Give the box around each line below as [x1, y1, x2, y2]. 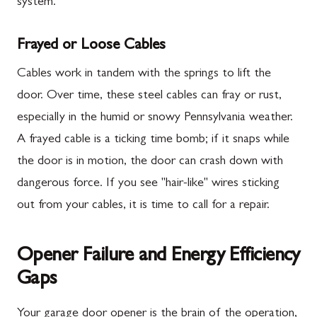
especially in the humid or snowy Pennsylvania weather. [17, 112, 293, 125]
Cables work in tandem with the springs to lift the [17, 68, 271, 81]
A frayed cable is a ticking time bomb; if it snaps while [17, 134, 289, 146]
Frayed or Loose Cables [17, 38, 166, 54]
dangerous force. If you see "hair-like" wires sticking [17, 178, 279, 190]
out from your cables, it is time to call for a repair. [17, 200, 270, 212]
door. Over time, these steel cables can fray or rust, [17, 90, 282, 103]
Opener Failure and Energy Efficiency [17, 247, 300, 267]
